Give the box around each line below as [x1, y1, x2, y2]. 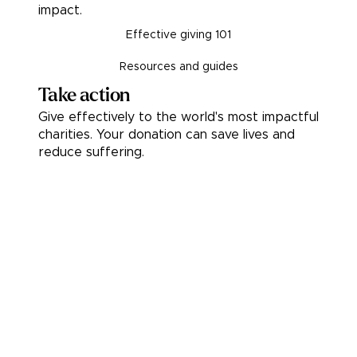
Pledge [166, 207, 204, 219]
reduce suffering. [38, 146, 144, 159]
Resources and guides [119, 61, 238, 73]
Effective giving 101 [126, 29, 231, 41]
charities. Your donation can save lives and [38, 128, 295, 142]
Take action [38, 85, 130, 106]
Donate [165, 171, 205, 183]
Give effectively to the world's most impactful [38, 111, 319, 124]
